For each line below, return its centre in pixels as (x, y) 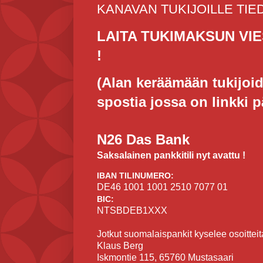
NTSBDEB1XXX (132, 211)
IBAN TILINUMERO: (135, 176)
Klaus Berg (120, 246)
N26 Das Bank (143, 140)
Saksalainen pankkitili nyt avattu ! (171, 156)
